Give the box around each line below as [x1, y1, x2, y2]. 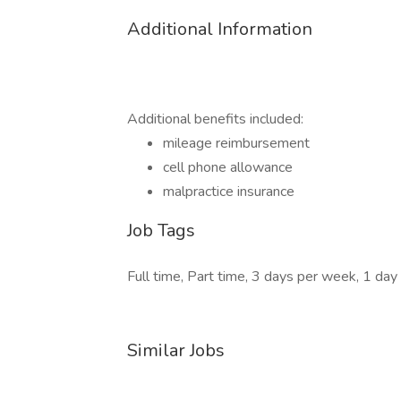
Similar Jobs [127, 338, 225, 363]
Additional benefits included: [127, 109, 303, 129]
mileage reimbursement [163, 133, 310, 153]
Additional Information [127, 17, 312, 41]
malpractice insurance [163, 182, 294, 201]
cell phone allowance [163, 158, 293, 177]
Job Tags [127, 218, 195, 243]
